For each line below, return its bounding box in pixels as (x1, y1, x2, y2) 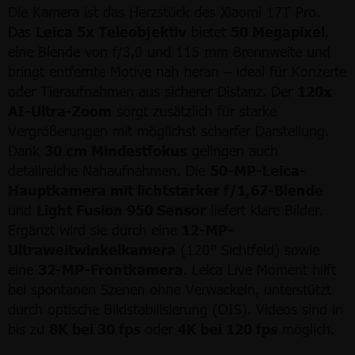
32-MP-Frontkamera (38, 259, 183, 278)
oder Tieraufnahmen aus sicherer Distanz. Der (8, 81, 297, 100)
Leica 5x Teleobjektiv (36, 21, 186, 40)
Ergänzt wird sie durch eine (8, 219, 181, 239)
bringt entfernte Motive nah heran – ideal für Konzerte (8, 61, 346, 80)
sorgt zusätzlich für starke (112, 101, 277, 120)
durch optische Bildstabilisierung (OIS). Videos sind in (8, 299, 343, 318)
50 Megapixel (231, 21, 325, 40)
